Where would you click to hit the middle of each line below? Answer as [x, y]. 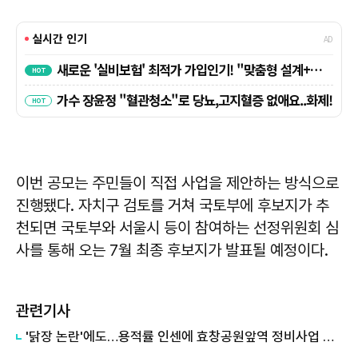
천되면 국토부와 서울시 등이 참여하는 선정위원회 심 [177, 227]
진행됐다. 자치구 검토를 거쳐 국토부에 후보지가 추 [173, 205]
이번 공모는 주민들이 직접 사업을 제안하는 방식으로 [177, 183]
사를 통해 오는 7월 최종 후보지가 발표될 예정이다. [172, 250]
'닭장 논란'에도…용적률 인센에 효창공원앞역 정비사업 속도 [328, 336]
